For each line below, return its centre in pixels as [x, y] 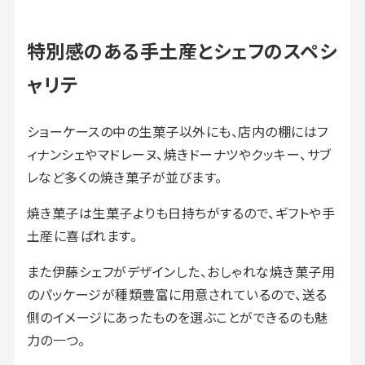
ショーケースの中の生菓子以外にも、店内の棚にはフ [177, 131]
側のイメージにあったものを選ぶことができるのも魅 [177, 317]
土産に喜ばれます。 [82, 235]
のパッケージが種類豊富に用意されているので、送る [177, 294]
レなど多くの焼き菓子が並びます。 [124, 176]
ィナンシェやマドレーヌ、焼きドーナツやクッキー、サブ [179, 154]
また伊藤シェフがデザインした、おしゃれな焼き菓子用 [181, 271]
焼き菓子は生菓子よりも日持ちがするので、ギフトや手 [181, 212]
